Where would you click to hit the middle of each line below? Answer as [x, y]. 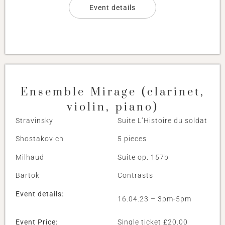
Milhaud [30, 157]
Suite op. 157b [143, 157]
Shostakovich [40, 139]
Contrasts [135, 176]
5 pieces [132, 139]
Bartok [28, 176]
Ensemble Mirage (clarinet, [113, 92]
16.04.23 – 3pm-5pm [154, 199]
